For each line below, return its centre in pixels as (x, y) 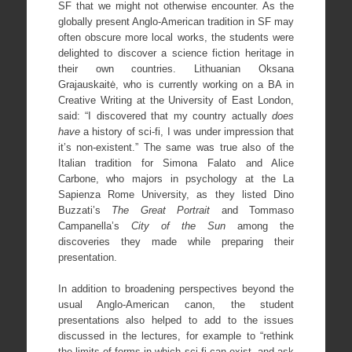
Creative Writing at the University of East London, (176, 101)
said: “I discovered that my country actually (165, 116)
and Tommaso (252, 211)
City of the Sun (178, 226)
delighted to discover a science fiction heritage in (176, 53)
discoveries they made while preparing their (176, 242)
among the (260, 226)
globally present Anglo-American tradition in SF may (176, 22)
